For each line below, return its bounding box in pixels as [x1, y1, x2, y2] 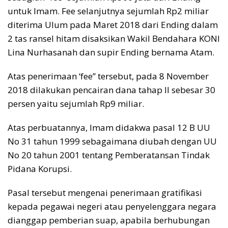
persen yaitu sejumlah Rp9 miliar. [8, 97, 144, 109]
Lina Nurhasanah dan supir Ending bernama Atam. [8, 46, 214, 58]
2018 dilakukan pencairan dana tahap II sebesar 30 [8, 83, 215, 96]
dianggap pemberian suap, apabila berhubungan [8, 214, 210, 226]
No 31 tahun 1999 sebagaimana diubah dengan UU [8, 135, 217, 147]
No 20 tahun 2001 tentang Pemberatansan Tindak [8, 149, 210, 161]
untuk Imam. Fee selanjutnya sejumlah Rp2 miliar [8, 5, 209, 17]
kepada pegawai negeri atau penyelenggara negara [8, 200, 216, 212]
